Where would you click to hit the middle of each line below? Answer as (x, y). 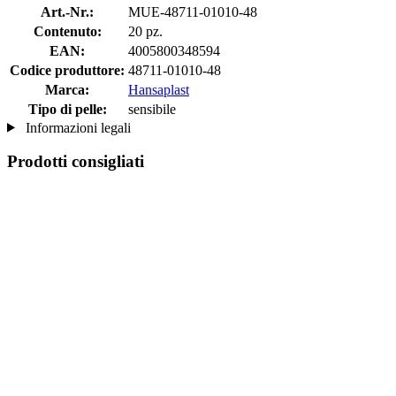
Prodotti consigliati (76, 162)
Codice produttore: (67, 70)
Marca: (67, 89)
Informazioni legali (76, 127)
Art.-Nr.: (67, 11)
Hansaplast (159, 89)
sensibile (152, 109)
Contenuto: (67, 31)
